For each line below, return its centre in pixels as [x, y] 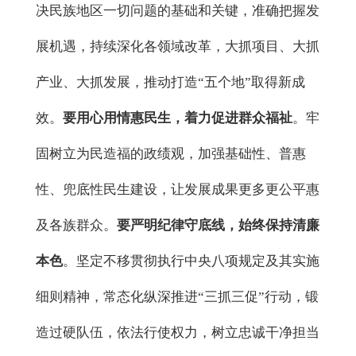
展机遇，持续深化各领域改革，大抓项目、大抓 [178, 47]
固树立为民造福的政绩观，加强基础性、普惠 [171, 154]
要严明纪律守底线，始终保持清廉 [218, 226]
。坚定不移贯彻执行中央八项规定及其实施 [191, 261]
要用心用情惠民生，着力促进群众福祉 [178, 118]
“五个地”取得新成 [252, 83]
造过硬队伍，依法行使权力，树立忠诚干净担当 [178, 333]
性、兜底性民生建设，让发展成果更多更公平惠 [178, 190]
